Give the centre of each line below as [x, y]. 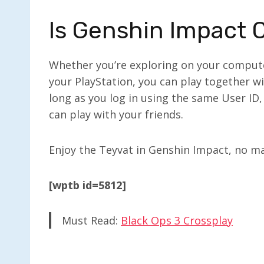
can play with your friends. [116, 114]
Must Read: [91, 220]
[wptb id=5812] [88, 185]
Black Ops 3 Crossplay [177, 220]
